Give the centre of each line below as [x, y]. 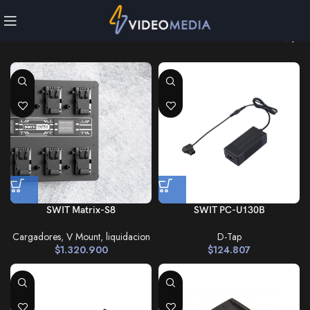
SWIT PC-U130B [229, 210]
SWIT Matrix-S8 [81, 210]
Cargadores [36, 237]
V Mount [83, 237]
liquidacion [128, 237]
